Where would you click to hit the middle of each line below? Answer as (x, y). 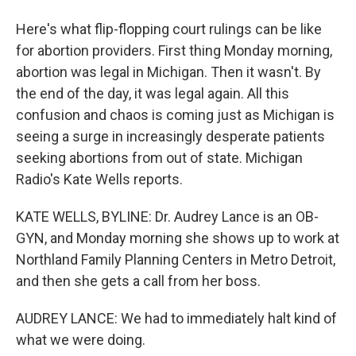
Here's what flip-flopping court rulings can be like (169, 29)
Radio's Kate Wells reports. (99, 179)
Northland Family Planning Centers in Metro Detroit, (176, 259)
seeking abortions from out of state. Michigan (159, 158)
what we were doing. (81, 340)
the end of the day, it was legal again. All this (153, 93)
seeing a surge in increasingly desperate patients (170, 136)
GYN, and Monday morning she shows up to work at (178, 238)
